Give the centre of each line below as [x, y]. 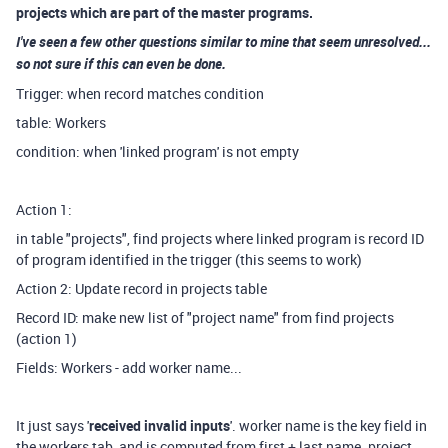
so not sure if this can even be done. [121, 63]
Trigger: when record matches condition [140, 93]
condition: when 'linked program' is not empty [157, 151]
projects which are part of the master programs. [164, 12]
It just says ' [52, 425]
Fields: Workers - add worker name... [129, 367]
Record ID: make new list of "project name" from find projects [205, 317]
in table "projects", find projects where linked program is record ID [220, 238]
